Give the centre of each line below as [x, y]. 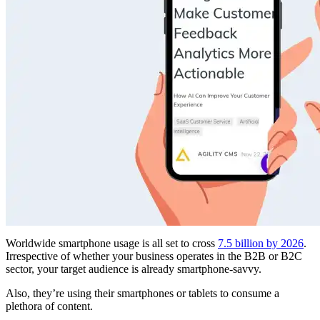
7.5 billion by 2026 [261, 244]
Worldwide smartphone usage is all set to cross [112, 244]
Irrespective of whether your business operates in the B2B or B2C [154, 256]
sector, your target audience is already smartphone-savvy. [134, 269]
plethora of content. [49, 306]
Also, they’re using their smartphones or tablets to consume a [142, 294]
